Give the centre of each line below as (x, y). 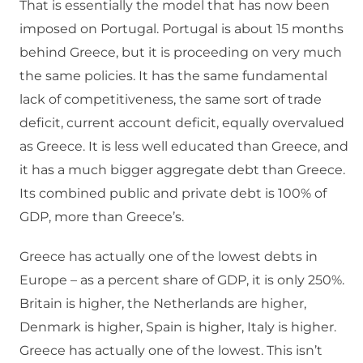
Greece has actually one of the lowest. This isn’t (171, 351)
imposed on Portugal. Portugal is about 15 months (181, 29)
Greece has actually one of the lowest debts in (169, 257)
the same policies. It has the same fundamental (173, 76)
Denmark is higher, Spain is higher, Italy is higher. (178, 327)
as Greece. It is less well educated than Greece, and (184, 147)
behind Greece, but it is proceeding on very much (181, 53)
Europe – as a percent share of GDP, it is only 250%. (182, 280)
